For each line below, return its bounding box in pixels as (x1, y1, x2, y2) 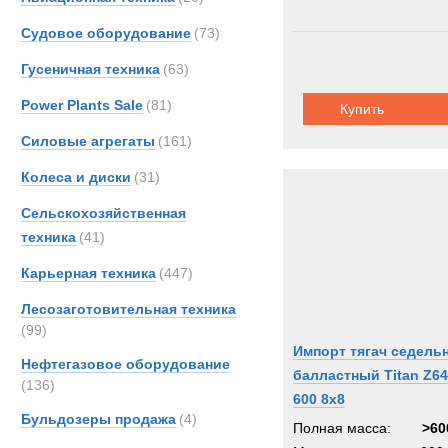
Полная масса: (293, 420, 391, 436)
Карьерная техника (21, 265, 156, 281)
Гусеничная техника (21, 61, 160, 77)
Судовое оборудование (21, 25, 191, 41)
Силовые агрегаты (21, 133, 155, 149)
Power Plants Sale (21, 97, 143, 113)
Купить (339, 101, 384, 117)
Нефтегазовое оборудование (21, 356, 230, 372)
